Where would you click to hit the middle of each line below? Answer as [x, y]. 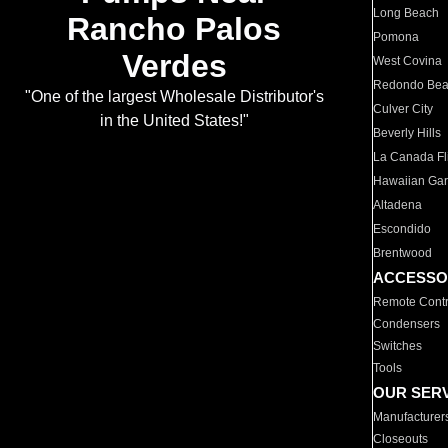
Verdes [174, 66]
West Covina [408, 61]
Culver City [403, 109]
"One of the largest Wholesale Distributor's [174, 97]
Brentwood [403, 253]
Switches [398, 346]
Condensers [407, 324]
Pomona [396, 37]
